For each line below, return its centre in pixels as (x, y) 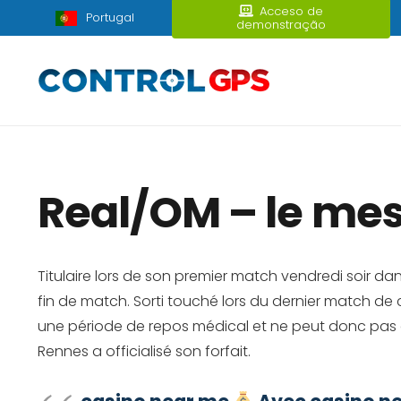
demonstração (281, 25)
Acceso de (291, 11)
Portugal (110, 17)
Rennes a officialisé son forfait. (144, 351)
